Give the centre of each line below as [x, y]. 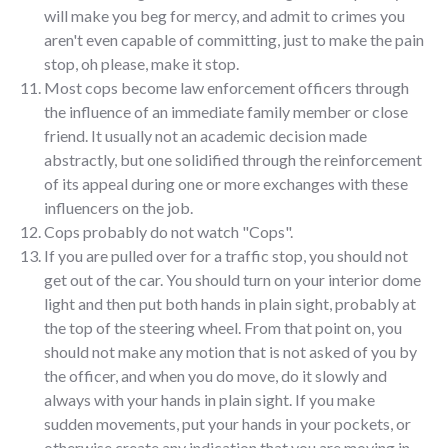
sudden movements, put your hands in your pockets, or [227, 423]
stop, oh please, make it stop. [141, 63]
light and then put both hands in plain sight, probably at [230, 303]
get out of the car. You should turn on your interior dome [232, 279]
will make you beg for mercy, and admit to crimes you [224, 15]
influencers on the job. [118, 207]
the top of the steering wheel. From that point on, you [223, 327]
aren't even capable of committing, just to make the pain [234, 39]
